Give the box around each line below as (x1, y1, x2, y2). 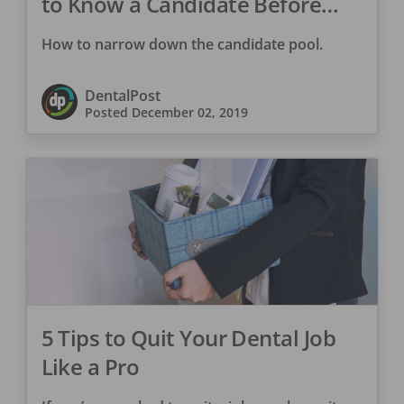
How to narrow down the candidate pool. (41, 33, 323, 54)
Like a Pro (41, 352, 139, 382)
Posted (84, 103, 132, 121)
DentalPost (84, 85, 161, 106)
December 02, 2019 (131, 103, 248, 121)
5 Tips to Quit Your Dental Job (41, 323, 335, 353)
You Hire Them (41, 17, 189, 48)
